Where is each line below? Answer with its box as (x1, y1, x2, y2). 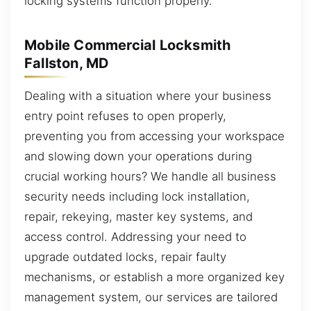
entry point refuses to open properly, (24, 109, 226, 124)
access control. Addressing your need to (24, 230, 246, 244)
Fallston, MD (24, 54, 110, 72)
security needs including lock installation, (24, 190, 250, 204)
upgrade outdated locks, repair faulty (24, 250, 226, 264)
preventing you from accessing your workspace (24, 129, 285, 144)
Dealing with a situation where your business (24, 89, 271, 103)
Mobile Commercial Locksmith (24, 36, 231, 53)
